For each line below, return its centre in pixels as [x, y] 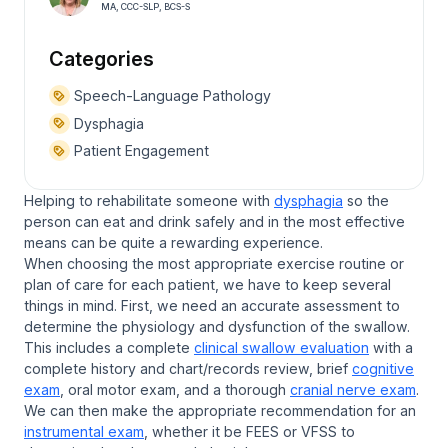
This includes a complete [109, 347]
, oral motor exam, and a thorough [175, 389]
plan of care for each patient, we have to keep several [207, 284]
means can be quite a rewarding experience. [173, 242]
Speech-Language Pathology [170, 96]
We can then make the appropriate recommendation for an [220, 410]
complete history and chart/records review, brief [188, 368]
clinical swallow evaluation [281, 347]
